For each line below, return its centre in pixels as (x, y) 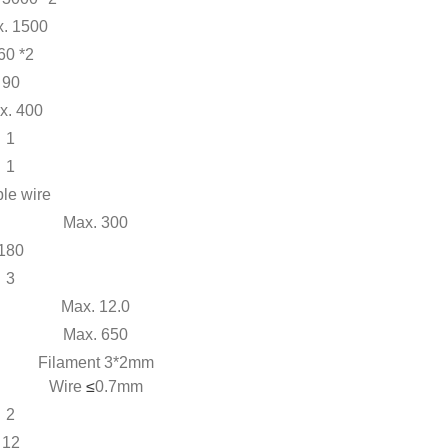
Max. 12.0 (95, 306)
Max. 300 (95, 222)
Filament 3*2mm (95, 362)
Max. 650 (95, 334)
